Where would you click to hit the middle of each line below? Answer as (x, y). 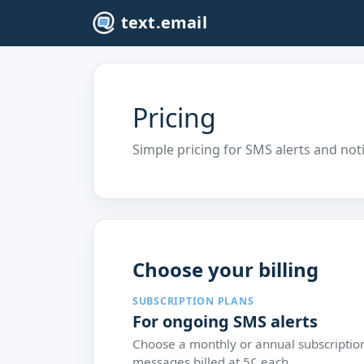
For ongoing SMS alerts (225, 321)
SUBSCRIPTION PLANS (193, 301)
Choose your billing (225, 269)
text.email (164, 22)
